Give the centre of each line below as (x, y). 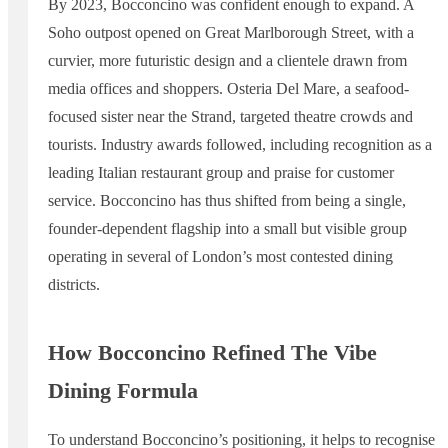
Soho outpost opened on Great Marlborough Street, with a (231, 32)
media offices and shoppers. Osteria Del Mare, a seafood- (228, 88)
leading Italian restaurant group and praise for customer (221, 172)
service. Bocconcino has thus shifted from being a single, (227, 200)
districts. (74, 284)
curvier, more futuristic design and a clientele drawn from (227, 60)
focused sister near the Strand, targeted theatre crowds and (230, 116)
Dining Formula (123, 391)
